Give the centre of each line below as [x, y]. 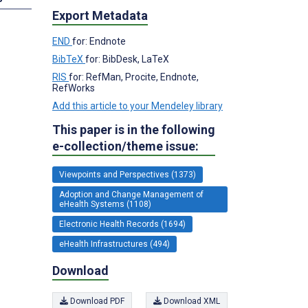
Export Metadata [100, 15]
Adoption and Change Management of [131, 194]
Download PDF [96, 301]
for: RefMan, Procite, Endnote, [134, 77]
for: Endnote [99, 41]
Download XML [191, 301]
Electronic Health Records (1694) [122, 224]
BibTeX [69, 59]
